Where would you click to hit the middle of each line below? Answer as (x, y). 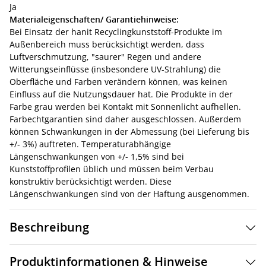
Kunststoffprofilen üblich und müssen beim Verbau (112, 169)
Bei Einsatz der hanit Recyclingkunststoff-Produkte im (116, 32)
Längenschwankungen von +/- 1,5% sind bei (97, 156)
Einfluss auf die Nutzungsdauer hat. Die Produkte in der (121, 94)
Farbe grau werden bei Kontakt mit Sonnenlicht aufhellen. (125, 107)
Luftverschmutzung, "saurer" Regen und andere (105, 57)
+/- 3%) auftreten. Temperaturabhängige (90, 144)
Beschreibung (49, 227)
